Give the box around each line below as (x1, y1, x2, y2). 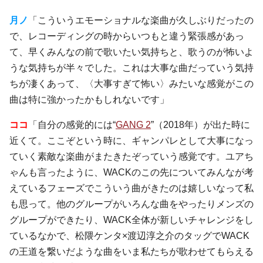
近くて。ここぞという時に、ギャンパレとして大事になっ (9, 135, 254, 146)
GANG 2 (116, 119, 151, 130)
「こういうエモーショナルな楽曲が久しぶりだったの (28, 15, 254, 25)
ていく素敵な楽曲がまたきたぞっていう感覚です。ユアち (9, 151, 254, 161)
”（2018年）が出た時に (151, 119, 250, 130)
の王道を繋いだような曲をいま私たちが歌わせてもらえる (9, 246, 254, 257)
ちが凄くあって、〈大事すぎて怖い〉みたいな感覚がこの (9, 78, 254, 89)
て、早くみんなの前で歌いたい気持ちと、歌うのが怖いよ (9, 46, 254, 57)
